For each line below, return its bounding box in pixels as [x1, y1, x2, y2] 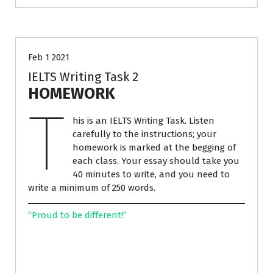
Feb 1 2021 [28, 51, 69, 63]
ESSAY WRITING [41, 10, 101, 21]
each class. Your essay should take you [72, 155, 239, 166]
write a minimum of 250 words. [28, 182, 155, 193]
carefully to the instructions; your [72, 128, 216, 140]
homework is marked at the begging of [72, 141, 236, 153]
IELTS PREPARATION [132, 10, 207, 21]
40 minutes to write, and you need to [72, 168, 230, 180]
